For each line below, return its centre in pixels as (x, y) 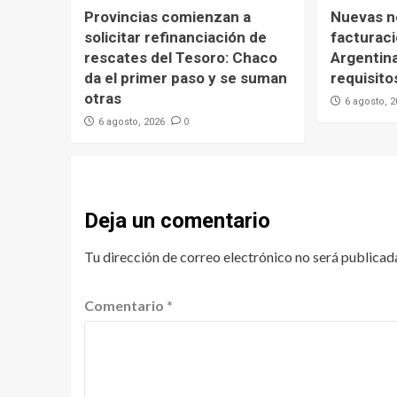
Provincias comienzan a (167, 16)
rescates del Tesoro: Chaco (180, 57)
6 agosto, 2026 (131, 121)
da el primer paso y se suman (185, 78)
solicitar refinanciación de (175, 37)
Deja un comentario (177, 220)
